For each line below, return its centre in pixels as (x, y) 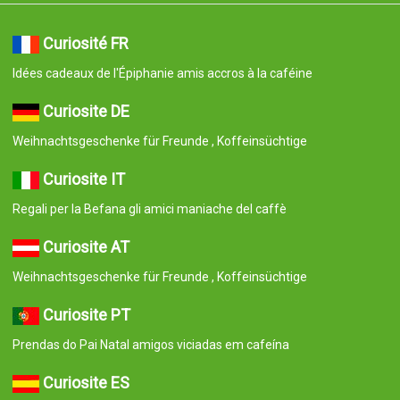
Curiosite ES (86, 382)
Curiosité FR (85, 43)
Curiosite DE (86, 111)
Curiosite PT (86, 314)
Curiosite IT (83, 179)
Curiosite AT (86, 246)
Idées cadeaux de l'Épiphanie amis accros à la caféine (162, 73)
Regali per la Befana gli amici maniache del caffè (149, 208)
